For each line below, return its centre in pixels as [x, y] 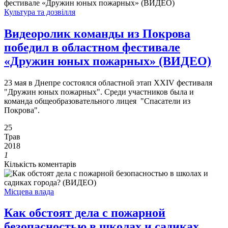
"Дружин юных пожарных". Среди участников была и [99, 92]
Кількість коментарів [40, 164]
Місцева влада [29, 191]
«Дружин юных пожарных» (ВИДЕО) [108, 61]
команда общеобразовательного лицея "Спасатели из [97, 101]
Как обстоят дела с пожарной [85, 213]
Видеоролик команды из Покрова [97, 33]
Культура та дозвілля [40, 12]
